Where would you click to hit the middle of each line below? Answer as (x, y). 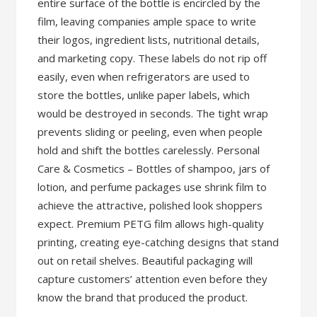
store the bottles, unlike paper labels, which (144, 95)
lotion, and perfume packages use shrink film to (152, 187)
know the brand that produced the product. (143, 297)
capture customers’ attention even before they (153, 279)
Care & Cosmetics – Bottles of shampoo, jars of (154, 168)
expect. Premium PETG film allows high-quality (151, 224)
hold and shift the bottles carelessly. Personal (149, 150)
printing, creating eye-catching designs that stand (158, 242)
